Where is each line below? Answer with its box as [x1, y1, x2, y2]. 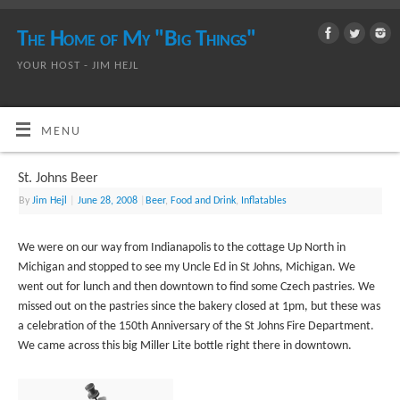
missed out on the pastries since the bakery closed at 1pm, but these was [18, 301, 381, 313]
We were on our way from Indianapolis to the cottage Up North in [18, 242, 346, 254]
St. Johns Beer [18, 171, 99, 187]
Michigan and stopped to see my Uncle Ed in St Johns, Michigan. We [18, 262, 356, 274]
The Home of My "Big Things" [17, 28, 256, 52]
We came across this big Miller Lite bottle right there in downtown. [18, 340, 353, 353]
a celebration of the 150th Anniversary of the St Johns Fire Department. [18, 321, 375, 333]
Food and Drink [171, 196, 237, 207]
